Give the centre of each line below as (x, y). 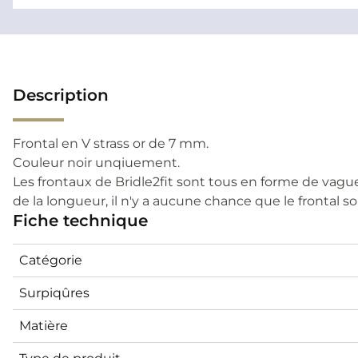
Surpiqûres (54, 292)
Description (61, 95)
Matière (44, 325)
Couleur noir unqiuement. (96, 162)
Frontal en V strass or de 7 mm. (111, 143)
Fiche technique (80, 220)
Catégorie (51, 260)
